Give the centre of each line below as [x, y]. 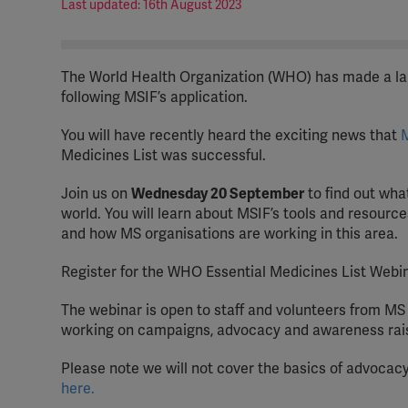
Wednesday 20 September [218, 194]
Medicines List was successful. [163, 156]
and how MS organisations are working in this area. [229, 234]
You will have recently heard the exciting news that [231, 136]
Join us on [96, 194]
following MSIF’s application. [154, 97]
